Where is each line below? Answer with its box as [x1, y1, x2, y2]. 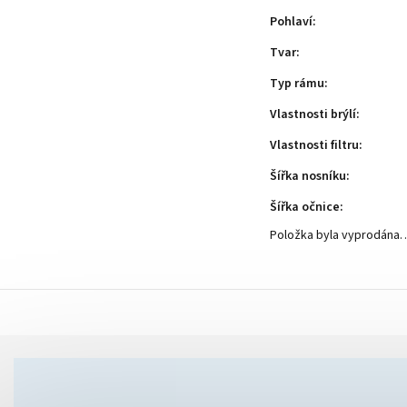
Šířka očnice [270, 198, 340, 217]
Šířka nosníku [270, 167, 346, 186]
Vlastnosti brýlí [270, 105, 356, 124]
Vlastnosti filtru [270, 136, 359, 155]
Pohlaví [270, 13, 313, 32]
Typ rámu [270, 74, 324, 94]
